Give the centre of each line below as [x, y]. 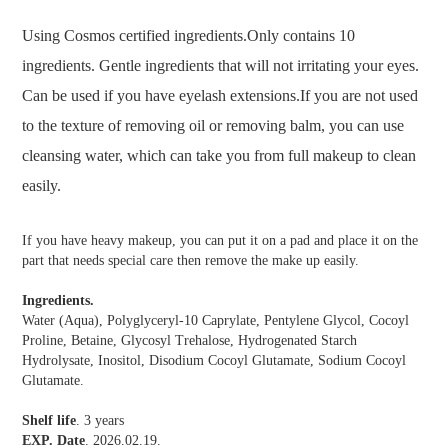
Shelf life [49, 420]
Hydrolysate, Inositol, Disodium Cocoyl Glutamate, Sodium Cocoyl [214, 360]
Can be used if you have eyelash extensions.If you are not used [220, 95]
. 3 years [100, 420]
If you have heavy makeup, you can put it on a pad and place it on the [220, 240]
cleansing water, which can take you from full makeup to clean [219, 155]
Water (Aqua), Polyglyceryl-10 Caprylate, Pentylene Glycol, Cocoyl [215, 320]
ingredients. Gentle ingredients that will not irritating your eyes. [220, 65]
